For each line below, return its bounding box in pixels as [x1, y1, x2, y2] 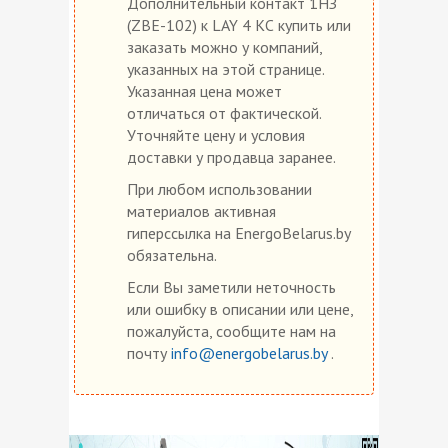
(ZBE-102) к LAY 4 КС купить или [127, 14, 351, 35]
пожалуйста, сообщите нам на [127, 320, 336, 341]
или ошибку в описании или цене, [127, 298, 353, 319]
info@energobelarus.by [171, 342, 331, 363]
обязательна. [127, 244, 217, 265]
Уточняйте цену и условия [127, 124, 305, 145]
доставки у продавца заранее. [127, 146, 336, 167]
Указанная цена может [127, 80, 282, 101]
